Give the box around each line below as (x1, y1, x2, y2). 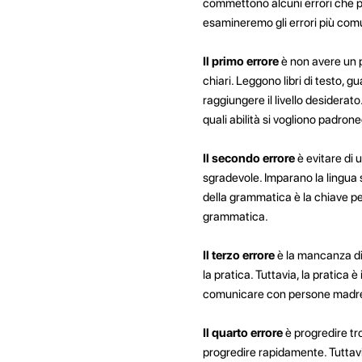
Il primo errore (202, 53, 279, 69)
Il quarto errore (202, 325, 283, 340)
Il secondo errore (202, 150, 295, 166)
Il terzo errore (202, 247, 275, 263)
